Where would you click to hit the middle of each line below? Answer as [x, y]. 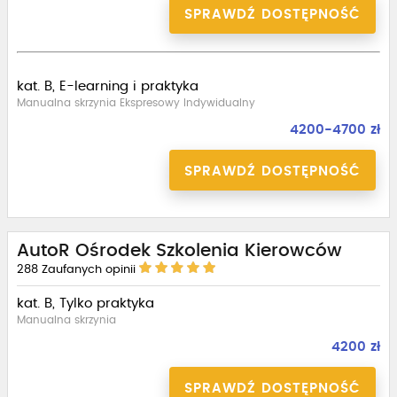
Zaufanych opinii [89, 270]
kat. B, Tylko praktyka [86, 304]
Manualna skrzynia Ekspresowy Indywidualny [136, 103]
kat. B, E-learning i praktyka [108, 86]
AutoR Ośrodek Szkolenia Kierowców [179, 251]
